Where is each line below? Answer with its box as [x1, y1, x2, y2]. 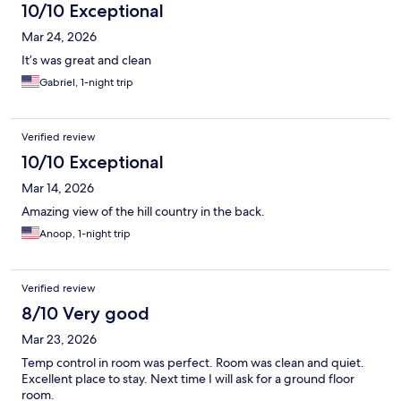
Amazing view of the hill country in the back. [21, 203, 265, 220]
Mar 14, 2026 [21, 180, 94, 197]
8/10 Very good [21, 303, 149, 325]
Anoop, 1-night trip [39, 226, 131, 242]
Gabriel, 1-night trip [39, 75, 133, 90]
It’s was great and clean [21, 52, 151, 69]
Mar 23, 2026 [21, 331, 97, 348]
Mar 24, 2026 [21, 29, 97, 46]
